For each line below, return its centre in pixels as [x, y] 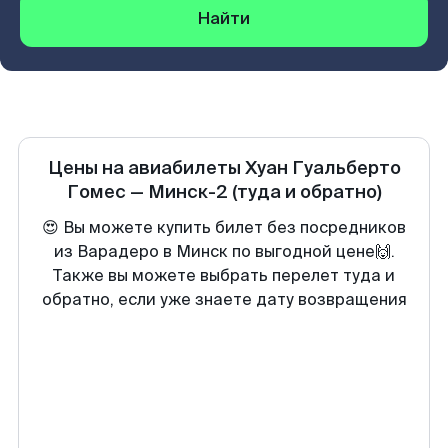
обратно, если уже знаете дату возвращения [224, 299]
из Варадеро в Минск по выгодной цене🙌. [224, 251]
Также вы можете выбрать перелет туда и [224, 275]
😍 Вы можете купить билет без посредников [224, 227]
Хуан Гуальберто [322, 168]
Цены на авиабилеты [146, 168]
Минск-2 [187, 192]
